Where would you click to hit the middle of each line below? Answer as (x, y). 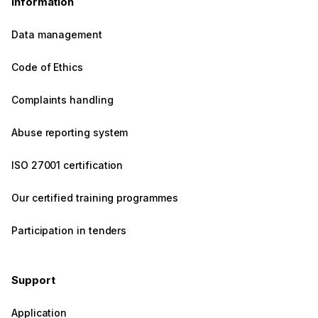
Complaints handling (62, 100)
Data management (57, 35)
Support (33, 280)
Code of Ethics (47, 67)
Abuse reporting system (70, 133)
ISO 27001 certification (67, 165)
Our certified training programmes (95, 198)
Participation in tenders (69, 231)
